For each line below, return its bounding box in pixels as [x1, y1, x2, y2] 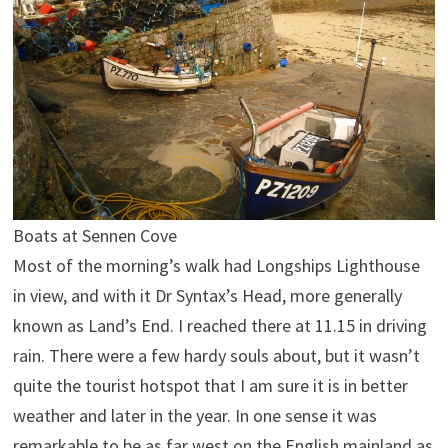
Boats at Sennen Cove [12, 223, 177, 247]
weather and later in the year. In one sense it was [12, 403, 377, 427]
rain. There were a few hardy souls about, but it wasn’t [12, 343, 420, 367]
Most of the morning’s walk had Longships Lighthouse [12, 253, 420, 277]
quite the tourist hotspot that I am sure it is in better [12, 373, 408, 397]
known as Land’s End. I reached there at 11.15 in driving [12, 313, 427, 337]
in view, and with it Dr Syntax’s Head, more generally [12, 283, 402, 307]
